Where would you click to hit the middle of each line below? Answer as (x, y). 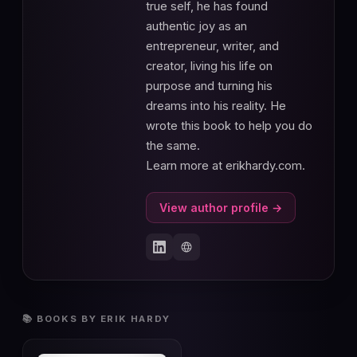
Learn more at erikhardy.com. (226, 166)
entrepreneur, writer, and (212, 47)
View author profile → (221, 207)
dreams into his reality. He (216, 106)
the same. (173, 146)
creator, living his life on (209, 67)
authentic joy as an (196, 27)
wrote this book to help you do (229, 126)
